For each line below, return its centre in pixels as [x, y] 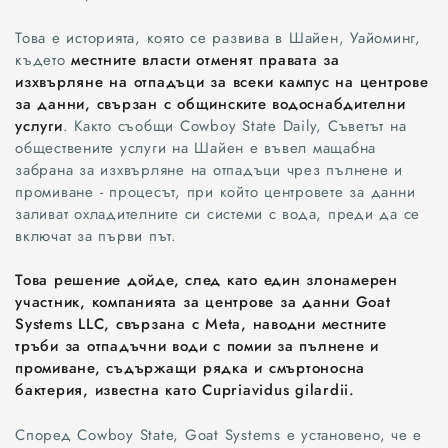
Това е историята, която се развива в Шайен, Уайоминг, [218, 37]
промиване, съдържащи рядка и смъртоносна [190, 368]
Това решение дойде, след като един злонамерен [206, 280]
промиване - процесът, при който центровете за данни [215, 191]
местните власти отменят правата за [205, 59]
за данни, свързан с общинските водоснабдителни [210, 103]
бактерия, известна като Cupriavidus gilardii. [185, 390]
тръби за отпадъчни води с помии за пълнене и [197, 346]
